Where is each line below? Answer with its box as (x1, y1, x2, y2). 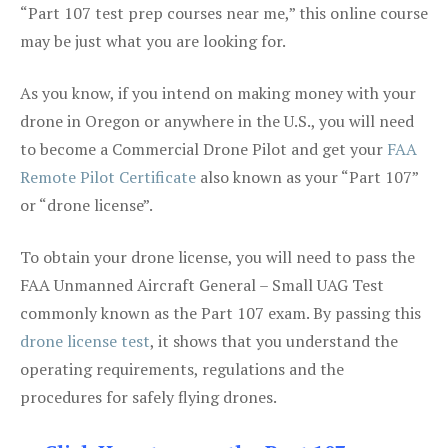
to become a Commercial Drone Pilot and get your (20, 137, 387, 160)
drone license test (20, 329, 150, 352)
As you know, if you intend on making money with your (20, 81, 416, 104)
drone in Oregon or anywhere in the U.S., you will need (20, 109, 414, 132)
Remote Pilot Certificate (20, 165, 196, 188)
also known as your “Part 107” (196, 165, 418, 188)
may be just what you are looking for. (20, 29, 286, 52)
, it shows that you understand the (150, 329, 398, 352)
